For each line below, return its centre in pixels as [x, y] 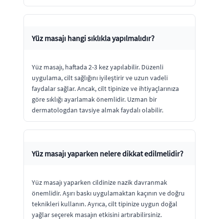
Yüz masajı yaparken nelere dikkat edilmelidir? [108, 153]
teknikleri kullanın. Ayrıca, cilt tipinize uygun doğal [105, 204]
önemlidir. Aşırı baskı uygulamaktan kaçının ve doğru [108, 193]
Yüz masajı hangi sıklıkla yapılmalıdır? [93, 38]
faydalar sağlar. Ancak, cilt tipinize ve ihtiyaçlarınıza [105, 88]
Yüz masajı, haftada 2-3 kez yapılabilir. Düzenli [98, 67]
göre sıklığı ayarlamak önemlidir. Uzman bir [94, 99]
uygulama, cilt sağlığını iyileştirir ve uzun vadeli [100, 78]
